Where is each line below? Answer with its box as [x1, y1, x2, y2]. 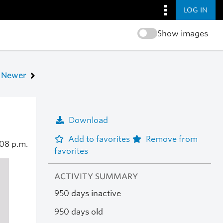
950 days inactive [54, 189, 121, 199]
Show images [157, 29, 208, 38]
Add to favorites [68, 134, 132, 144]
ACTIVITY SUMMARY [54, 172, 138, 182]
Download [68, 115, 108, 125]
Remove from [145, 134, 198, 144]
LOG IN [184, 5, 208, 14]
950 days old [54, 207, 103, 217]
